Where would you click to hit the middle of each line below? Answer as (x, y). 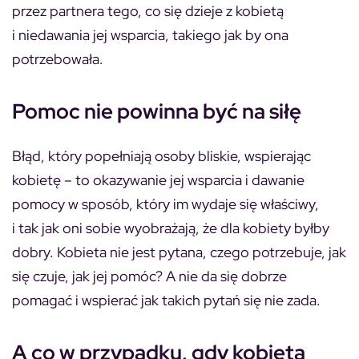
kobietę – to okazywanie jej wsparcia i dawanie (158, 180)
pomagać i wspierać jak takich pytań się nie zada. (166, 300)
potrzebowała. (58, 59)
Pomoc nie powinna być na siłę (157, 111)
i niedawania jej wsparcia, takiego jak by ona (150, 35)
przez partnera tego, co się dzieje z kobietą (148, 11)
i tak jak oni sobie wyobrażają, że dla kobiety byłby (171, 228)
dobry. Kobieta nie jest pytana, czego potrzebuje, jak (179, 252)
